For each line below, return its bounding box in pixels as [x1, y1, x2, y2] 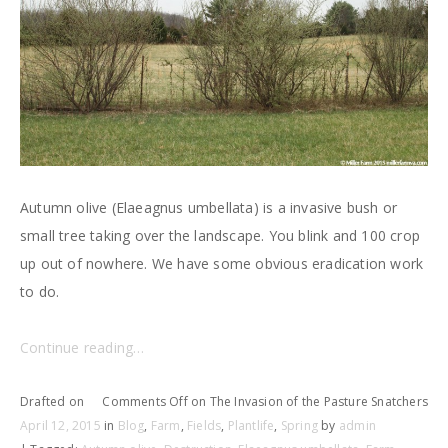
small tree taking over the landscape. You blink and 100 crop [20, 226, 421, 246]
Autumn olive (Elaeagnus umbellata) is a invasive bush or [20, 198, 398, 218]
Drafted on [20, 393, 84, 411]
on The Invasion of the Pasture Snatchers [187, 393, 428, 411]
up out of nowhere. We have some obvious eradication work [20, 254, 424, 274]
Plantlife [227, 417, 275, 435]
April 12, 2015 [20, 417, 101, 435]
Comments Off [102, 393, 188, 411]
